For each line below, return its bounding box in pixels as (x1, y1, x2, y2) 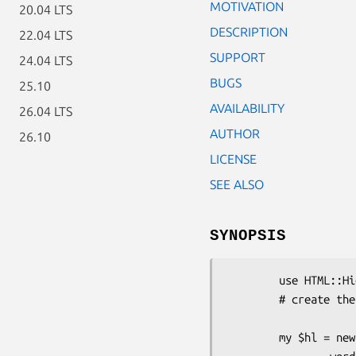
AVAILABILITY (210, 100, 284, 115)
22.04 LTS (19, 28, 72, 42)
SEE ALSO (210, 176, 264, 192)
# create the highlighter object (228, 292, 279, 306)
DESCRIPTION (210, 24, 288, 39)
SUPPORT (210, 49, 265, 64)
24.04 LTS (19, 53, 72, 68)
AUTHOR (210, 126, 260, 141)
